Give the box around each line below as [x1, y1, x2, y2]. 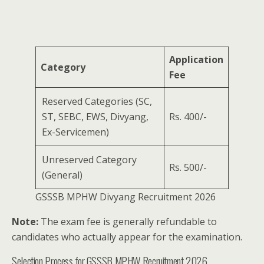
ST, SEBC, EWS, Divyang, [42, 110, 148, 124]
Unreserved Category [42, 153, 137, 167]
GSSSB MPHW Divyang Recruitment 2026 [35, 190, 216, 204]
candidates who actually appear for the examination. [12, 230, 242, 244]
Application [169, 53, 223, 67]
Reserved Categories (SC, [42, 95, 152, 108]
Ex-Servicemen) [42, 126, 109, 139]
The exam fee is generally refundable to [38, 215, 217, 229]
